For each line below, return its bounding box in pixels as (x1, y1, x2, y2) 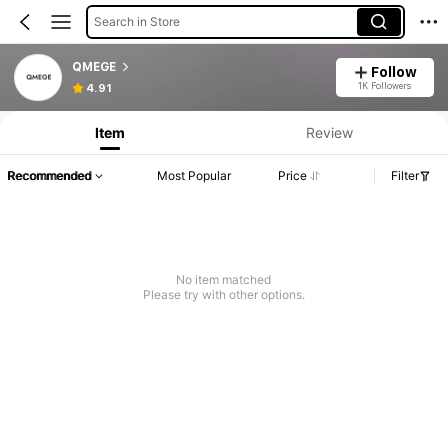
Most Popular (157, 168, 232, 184)
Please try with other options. (142, 287, 305, 303)
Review (305, 123, 353, 141)
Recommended (7, 168, 91, 184)
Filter (391, 168, 419, 184)
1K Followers (358, 79, 412, 91)
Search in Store (93, 13, 180, 29)
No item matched (176, 272, 272, 288)
